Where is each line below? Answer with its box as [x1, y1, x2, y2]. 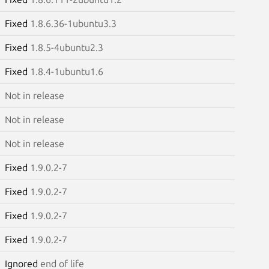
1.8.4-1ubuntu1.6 [29, 65, 103, 77]
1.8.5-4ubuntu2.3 [29, 41, 103, 53]
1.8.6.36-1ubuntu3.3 [29, 17, 116, 29]
